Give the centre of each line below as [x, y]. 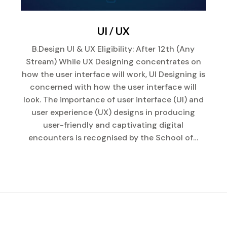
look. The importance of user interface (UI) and [113, 100]
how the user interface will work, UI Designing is [113, 74]
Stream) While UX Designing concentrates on [113, 62]
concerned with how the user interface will [113, 87]
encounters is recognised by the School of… [113, 138]
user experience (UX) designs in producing [113, 112]
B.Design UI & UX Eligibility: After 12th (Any [113, 49]
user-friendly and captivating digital [113, 125]
